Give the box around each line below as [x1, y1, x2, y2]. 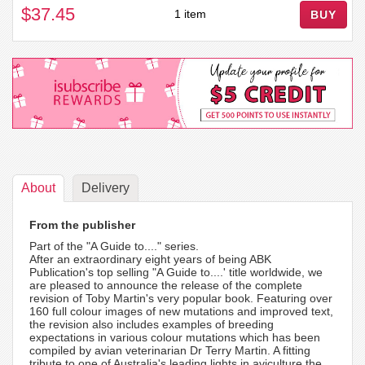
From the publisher [29, 218, 135, 232]
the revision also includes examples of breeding [29, 318, 274, 332]
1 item [174, 7, 206, 20]
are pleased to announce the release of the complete [29, 279, 302, 292]
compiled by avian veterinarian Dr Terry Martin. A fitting [29, 344, 310, 358]
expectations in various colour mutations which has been [29, 331, 320, 345]
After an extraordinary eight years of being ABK [29, 253, 271, 266]
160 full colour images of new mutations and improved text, [29, 305, 333, 319]
